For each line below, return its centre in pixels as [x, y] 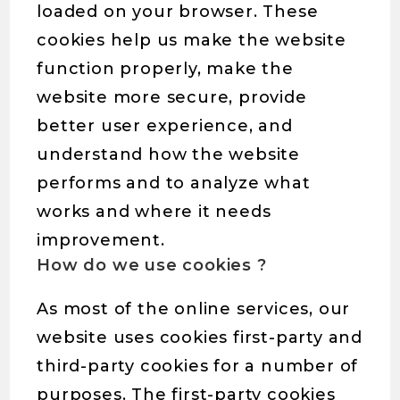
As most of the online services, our [194, 309]
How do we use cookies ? [152, 265]
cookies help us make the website [192, 40]
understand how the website [169, 154]
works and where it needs [154, 212]
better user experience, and [165, 126]
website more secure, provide [172, 97]
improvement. [101, 240]
